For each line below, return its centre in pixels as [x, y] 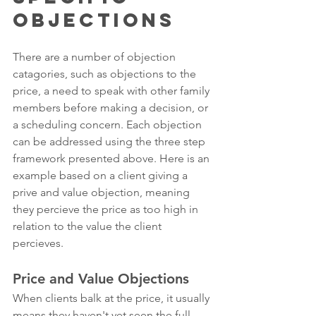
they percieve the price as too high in [107, 209]
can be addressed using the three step [110, 142]
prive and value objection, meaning [103, 193]
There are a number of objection [96, 57]
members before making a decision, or [112, 108]
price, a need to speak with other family [113, 91]
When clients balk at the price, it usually [113, 298]
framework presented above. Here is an [113, 159]
